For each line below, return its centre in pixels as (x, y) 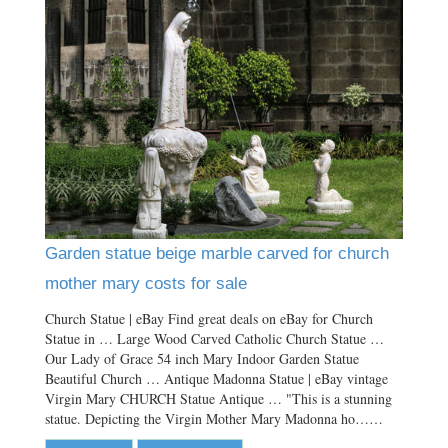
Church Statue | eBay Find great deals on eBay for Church (209, 318)
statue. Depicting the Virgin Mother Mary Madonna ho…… (214, 418)
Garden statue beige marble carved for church (217, 253)
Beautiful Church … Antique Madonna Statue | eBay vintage (216, 378)
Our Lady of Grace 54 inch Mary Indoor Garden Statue (202, 358)
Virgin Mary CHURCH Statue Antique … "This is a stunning (218, 398)
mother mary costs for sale (146, 283)
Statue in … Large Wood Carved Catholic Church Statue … (214, 338)
